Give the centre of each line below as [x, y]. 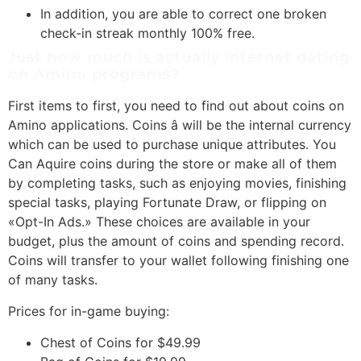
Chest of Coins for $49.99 [120, 342]
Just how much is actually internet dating [179, 57]
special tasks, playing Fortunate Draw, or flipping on [167, 202]
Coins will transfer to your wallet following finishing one [178, 260]
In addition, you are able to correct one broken [183, 13]
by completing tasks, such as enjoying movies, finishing [177, 183]
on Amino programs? [94, 74]
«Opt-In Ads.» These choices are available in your [159, 221]
